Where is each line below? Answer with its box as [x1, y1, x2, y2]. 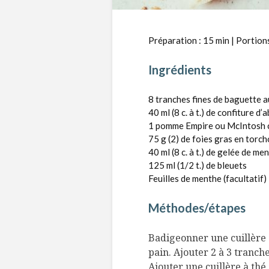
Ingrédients [148, 62, 211, 77]
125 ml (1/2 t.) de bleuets [148, 160, 247, 171]
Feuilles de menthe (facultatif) [148, 173, 267, 184]
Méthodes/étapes [148, 201, 246, 215]
